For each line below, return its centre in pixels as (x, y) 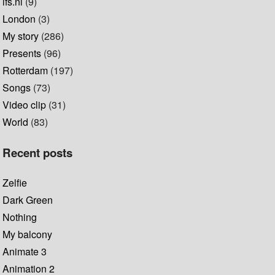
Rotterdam (25, 71)
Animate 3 (25, 251)
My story (21, 36)
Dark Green (28, 199)
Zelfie (15, 182)
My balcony (28, 234)
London (19, 19)
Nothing (20, 217)
